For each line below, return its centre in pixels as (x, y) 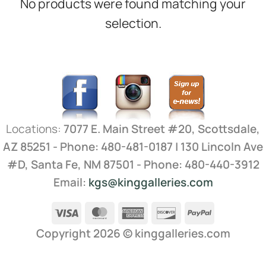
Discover (201, 212)
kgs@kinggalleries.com (151, 182)
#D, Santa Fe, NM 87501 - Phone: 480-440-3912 (133, 164)
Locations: (35, 129)
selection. (133, 23)
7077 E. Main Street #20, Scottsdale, (162, 129)
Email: (71, 182)
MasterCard (143, 212)
